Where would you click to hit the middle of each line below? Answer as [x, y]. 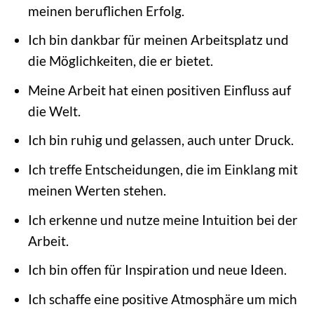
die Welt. [54, 111]
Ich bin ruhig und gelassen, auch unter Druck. [161, 140]
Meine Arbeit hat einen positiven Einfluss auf [159, 90]
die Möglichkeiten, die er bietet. [120, 61]
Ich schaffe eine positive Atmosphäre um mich [162, 299]
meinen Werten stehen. [97, 190]
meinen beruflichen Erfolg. [106, 11]
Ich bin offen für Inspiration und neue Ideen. [157, 270]
